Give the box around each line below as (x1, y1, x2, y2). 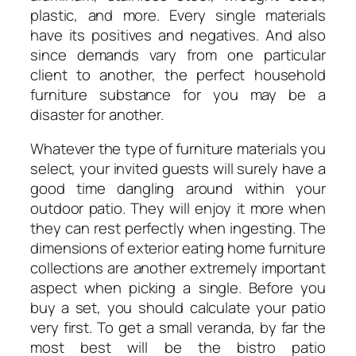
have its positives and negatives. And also (30, 24, 326, 45)
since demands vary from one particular (30, 44, 326, 65)
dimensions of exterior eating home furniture (30, 238, 326, 259)
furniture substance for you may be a (30, 83, 326, 105)
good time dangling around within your (30, 178, 326, 199)
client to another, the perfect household (30, 64, 326, 85)
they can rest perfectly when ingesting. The (30, 218, 326, 239)
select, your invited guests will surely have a (30, 158, 326, 180)
